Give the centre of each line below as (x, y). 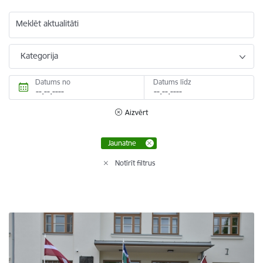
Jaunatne (122, 143)
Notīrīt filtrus (135, 163)
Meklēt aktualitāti (47, 23)
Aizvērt (136, 112)
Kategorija (39, 55)
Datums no (53, 82)
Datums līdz (172, 82)
